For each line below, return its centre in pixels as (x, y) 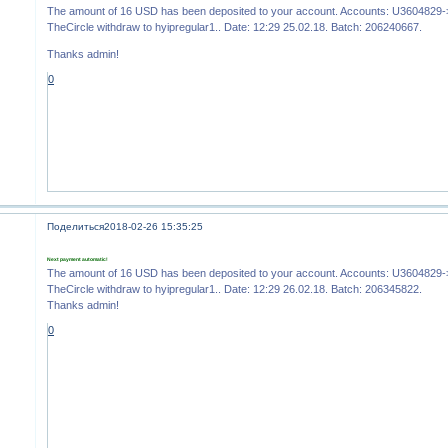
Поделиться (76, 227)
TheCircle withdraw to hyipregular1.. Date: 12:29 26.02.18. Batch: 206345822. (235, 288)
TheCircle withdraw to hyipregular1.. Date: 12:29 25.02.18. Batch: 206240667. (235, 27)
